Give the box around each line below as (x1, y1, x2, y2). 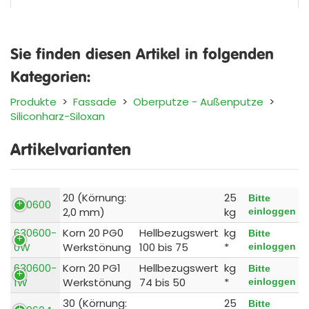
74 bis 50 (139, 275, 186, 290)
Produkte (10, 94, 57, 109)
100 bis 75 (139, 239, 188, 255)
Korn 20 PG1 (63, 260, 121, 275)
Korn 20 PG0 (63, 225, 123, 240)
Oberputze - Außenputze (133, 94, 263, 109)
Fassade (73, 94, 117, 109)
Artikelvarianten (10, 138, 131, 159)
